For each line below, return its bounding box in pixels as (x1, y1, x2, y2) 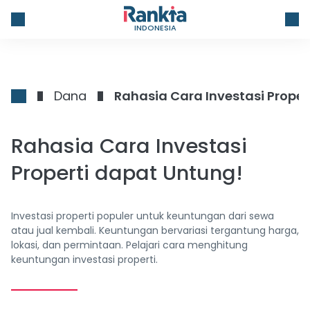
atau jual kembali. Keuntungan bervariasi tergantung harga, (11, 224, 299, 237)
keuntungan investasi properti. (11, 253, 158, 266)
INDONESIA (134, 21, 176, 33)
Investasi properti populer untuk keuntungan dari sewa (11, 209, 274, 223)
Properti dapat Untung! (11, 159, 243, 187)
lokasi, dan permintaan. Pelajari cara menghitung (11, 238, 248, 252)
